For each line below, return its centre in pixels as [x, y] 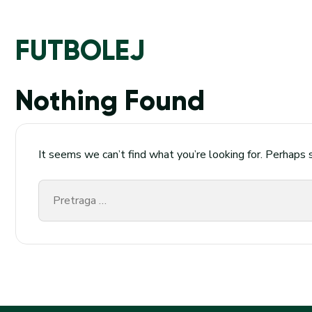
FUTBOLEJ [80, 50]
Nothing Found [110, 101]
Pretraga [59, 187]
